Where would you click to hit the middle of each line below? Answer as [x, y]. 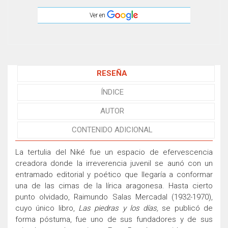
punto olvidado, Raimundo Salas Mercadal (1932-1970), [114, 197]
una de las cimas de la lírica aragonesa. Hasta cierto [114, 186]
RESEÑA [112, 73]
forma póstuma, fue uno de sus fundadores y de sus [114, 219]
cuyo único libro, [45, 208]
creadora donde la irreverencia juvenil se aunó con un [114, 163]
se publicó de [186, 208]
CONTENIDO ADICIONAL [112, 130]
